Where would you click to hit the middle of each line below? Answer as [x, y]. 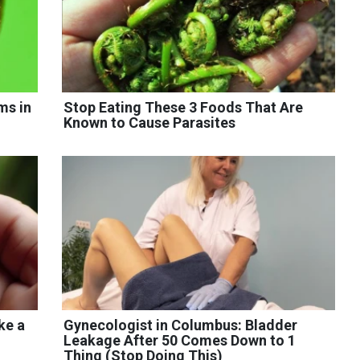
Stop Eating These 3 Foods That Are [183, 108]
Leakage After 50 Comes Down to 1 [179, 340]
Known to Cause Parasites [149, 123]
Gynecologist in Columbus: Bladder [180, 325]
